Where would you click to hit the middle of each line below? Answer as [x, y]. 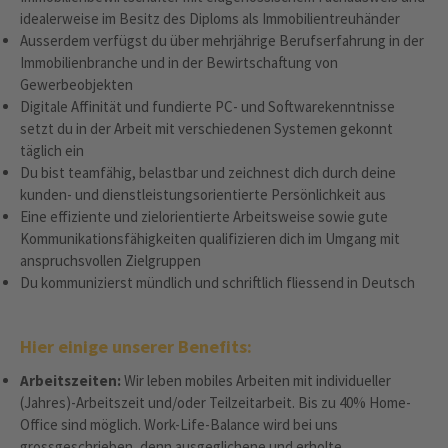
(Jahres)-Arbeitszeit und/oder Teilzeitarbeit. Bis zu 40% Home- [215, 402]
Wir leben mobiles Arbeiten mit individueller [256, 380]
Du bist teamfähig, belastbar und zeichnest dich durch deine [208, 172]
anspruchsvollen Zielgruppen [110, 260]
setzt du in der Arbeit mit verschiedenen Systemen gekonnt [206, 128]
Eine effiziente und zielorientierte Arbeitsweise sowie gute [204, 216]
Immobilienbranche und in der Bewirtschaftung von [179, 62]
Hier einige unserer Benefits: [136, 346]
